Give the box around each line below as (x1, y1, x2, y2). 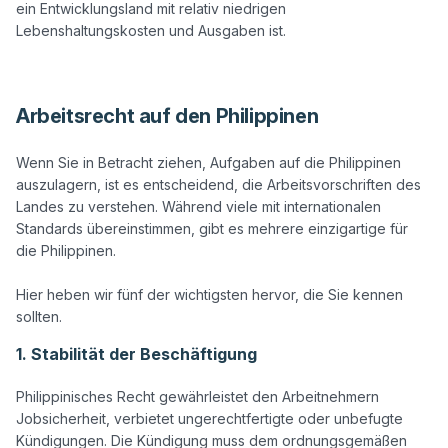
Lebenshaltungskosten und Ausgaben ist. (16, 22, 286, 40)
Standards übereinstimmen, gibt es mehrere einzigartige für (16, 220, 408, 238)
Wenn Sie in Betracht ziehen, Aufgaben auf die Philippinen (16, 154, 401, 172)
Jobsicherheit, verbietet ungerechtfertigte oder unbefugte (16, 410, 403, 428)
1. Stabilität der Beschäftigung (16, 344, 257, 365)
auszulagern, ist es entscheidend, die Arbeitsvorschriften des (16, 176, 421, 194)
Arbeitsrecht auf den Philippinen (16, 104, 319, 129)
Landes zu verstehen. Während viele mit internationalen (16, 198, 381, 216)
